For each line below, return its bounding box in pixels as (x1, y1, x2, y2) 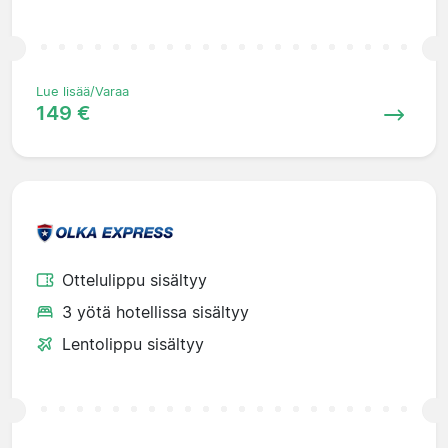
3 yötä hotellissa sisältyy (62, 301, 249, 322)
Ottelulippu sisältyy (62, 269, 207, 290)
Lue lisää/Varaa (36, 83, 129, 99)
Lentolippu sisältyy (62, 333, 204, 354)
